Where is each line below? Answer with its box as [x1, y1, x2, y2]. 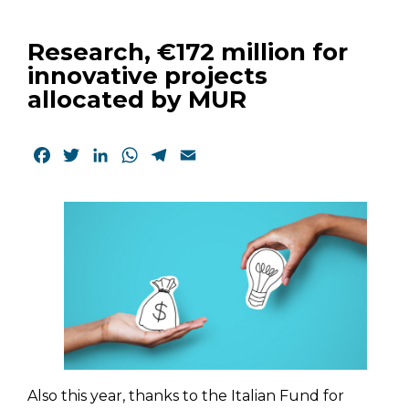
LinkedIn [111, 145, 175, 163]
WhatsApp [141, 145, 218, 163]
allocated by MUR [27, 84, 246, 114]
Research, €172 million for [27, 37, 348, 67]
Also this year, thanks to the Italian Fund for [27, 386, 344, 404]
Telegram [170, 145, 240, 163]
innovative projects [27, 60, 267, 90]
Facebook [53, 145, 125, 163]
